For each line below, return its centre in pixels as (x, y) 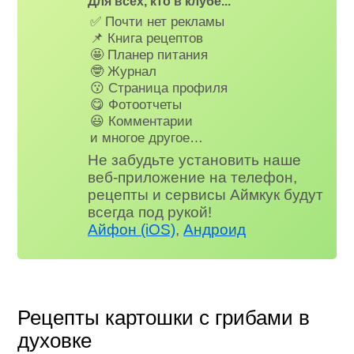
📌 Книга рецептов (147, 38)
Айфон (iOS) (132, 229)
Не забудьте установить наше (195, 160)
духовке (55, 340)
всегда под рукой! (150, 212)
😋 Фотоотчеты (136, 105)
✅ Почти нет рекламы (158, 22)
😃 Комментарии (142, 121)
